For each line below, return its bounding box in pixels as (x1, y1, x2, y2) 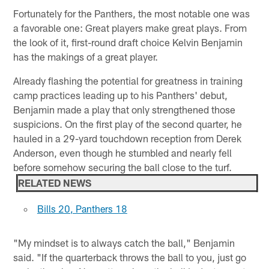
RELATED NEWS (18, 177, 92, 189)
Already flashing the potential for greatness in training (13, 74, 243, 87)
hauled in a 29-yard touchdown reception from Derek (13, 132, 242, 145)
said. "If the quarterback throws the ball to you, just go (13, 251, 247, 264)
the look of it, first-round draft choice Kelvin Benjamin (13, 36, 243, 49)
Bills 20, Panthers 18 (37, 203, 127, 215)
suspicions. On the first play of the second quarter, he (13, 118, 243, 130)
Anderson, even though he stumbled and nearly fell (13, 147, 232, 159)
